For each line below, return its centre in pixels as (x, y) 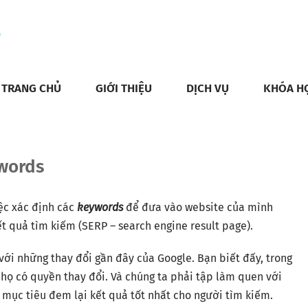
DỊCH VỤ (208, 88)
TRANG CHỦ (31, 88)
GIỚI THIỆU (124, 88)
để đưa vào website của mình (198, 207)
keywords (100, 207)
